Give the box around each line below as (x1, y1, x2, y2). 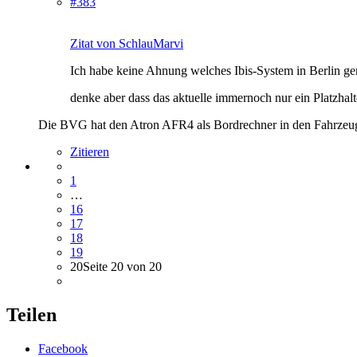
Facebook (38, 341, 88, 355)
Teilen (6, 304, 57, 325)
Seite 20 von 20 (83, 259, 162, 273)
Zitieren (70, 144, 109, 159)
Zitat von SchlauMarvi (70, 36, 183, 50)
